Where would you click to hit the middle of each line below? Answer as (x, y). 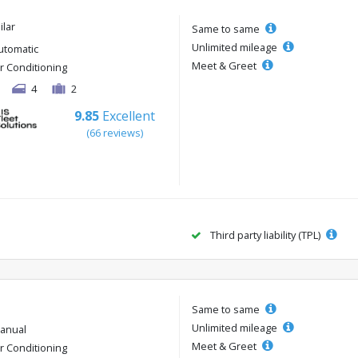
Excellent (128, 115)
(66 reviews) (114, 132)
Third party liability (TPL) (265, 235)
